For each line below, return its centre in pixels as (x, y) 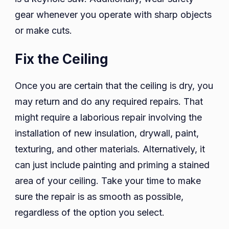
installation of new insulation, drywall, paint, (107, 133)
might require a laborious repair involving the (108, 118)
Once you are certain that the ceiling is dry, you (114, 86)
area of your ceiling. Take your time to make (108, 181)
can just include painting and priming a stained (112, 165)
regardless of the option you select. (90, 213)
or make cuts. (43, 31)
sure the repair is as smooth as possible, (99, 197)
